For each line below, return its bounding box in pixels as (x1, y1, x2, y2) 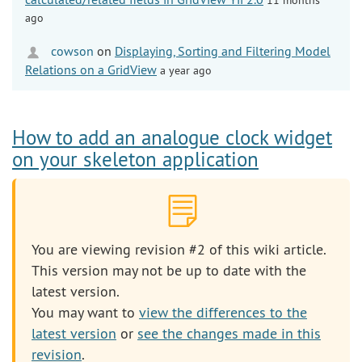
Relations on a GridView (25, 61, 157, 78)
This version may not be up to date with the (32, 260, 306, 280)
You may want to (32, 302, 139, 322)
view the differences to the (139, 302, 307, 322)
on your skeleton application (12, 145, 259, 172)
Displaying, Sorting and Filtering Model (115, 42, 330, 59)
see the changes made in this (137, 323, 321, 343)
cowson (48, 42, 94, 59)
